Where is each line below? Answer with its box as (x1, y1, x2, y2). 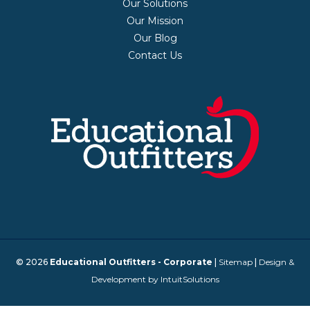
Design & (259, 256, 294, 267)
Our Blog (133, 31, 177, 44)
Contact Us (128, 48, 182, 62)
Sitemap (219, 256, 253, 267)
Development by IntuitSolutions (91, 273, 219, 284)
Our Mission (127, 14, 183, 27)
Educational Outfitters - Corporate (50, 256, 212, 267)
